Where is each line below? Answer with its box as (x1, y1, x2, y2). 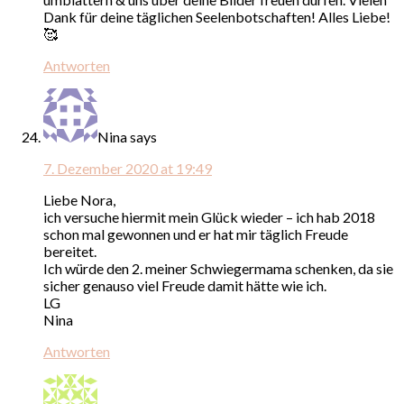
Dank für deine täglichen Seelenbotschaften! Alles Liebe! (43, 7, 390, 25)
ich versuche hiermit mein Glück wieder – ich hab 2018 (43, 207, 375, 225)
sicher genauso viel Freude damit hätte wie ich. (43, 276, 326, 294)
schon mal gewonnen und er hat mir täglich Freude (43, 225, 348, 243)
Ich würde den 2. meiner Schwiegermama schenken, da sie (43, 259, 393, 277)
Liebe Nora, (43, 190, 115, 208)
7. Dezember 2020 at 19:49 (43, 159, 212, 177)
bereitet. (43, 242, 96, 260)
